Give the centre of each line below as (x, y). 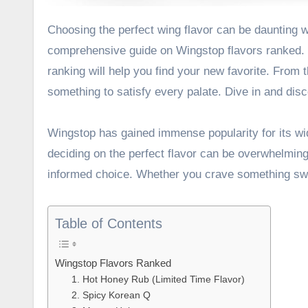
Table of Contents (109, 224)
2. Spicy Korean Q (111, 296)
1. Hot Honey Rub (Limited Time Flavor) (158, 280)
